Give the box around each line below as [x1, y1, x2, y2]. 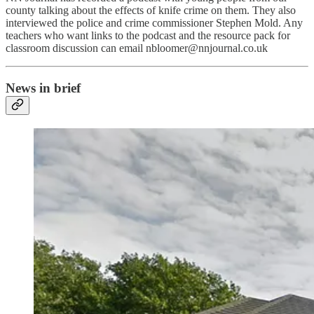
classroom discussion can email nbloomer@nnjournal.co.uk [6, 42, 268, 55]
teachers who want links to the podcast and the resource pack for [6, 29, 290, 42]
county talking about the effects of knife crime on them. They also [6, 4, 296, 17]
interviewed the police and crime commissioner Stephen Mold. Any [6, 17, 303, 29]
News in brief [6, 81, 81, 96]
